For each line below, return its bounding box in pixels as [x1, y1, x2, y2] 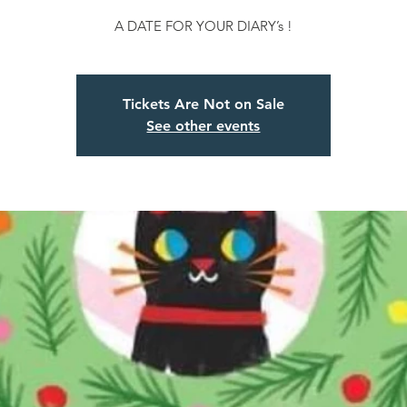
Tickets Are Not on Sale [122, 95, 284, 114]
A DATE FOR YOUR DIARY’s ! [114, 17, 293, 35]
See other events [146, 117, 261, 135]
